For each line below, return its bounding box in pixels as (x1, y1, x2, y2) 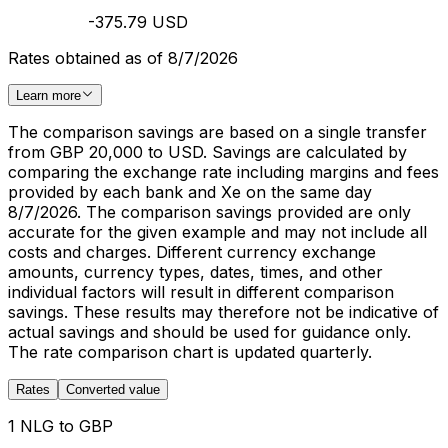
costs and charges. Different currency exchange (8, 242, 376, 262)
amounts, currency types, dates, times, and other (8, 262, 383, 282)
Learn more (16, 88, 81, 103)
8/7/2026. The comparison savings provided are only (8, 202, 411, 222)
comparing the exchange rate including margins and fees (8, 162, 439, 182)
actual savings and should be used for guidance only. (8, 322, 411, 342)
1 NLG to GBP (8, 416, 113, 436)
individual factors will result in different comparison (8, 282, 394, 302)
